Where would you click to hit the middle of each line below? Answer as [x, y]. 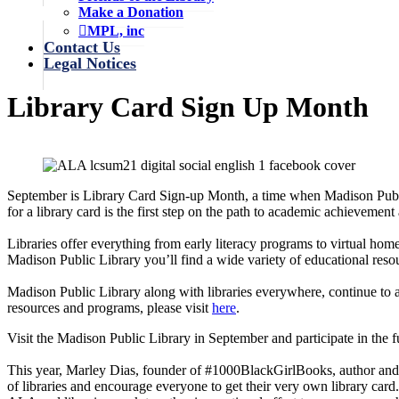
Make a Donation [131, 12]
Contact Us [82, 47]
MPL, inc [116, 31]
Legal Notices [90, 63]
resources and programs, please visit [110, 307]
